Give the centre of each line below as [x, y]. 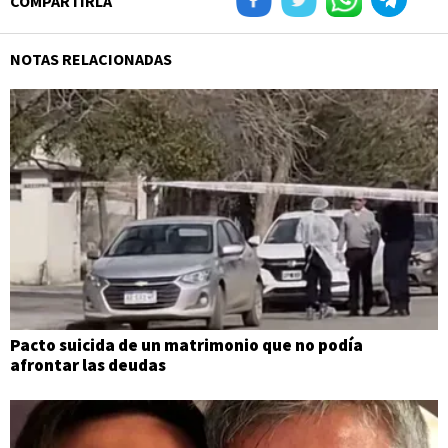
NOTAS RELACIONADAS [91, 59]
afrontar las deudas [88, 364]
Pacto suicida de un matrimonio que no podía [186, 344]
